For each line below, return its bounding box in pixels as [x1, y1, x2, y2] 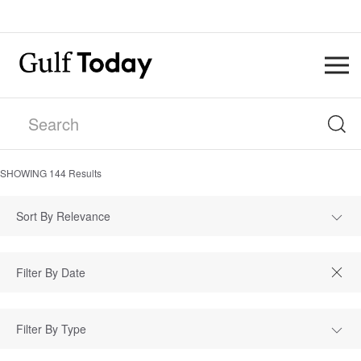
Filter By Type [16, 321, 86, 337]
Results [66, 166, 102, 180]
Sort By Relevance [16, 208, 110, 224]
